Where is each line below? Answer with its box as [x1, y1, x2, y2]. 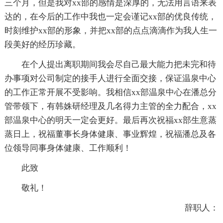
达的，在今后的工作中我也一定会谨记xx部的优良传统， [4, 12, 217, 22]
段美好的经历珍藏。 [4, 40, 81, 50]
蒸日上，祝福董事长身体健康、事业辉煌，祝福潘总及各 [4, 129, 216, 139]
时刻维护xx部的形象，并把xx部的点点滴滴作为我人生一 [4, 26, 217, 36]
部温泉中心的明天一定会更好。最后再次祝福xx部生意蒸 [4, 115, 217, 125]
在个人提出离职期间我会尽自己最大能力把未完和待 [21, 60, 216, 70]
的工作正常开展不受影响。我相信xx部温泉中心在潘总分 [4, 88, 217, 98]
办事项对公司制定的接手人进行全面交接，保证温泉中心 [4, 74, 216, 84]
